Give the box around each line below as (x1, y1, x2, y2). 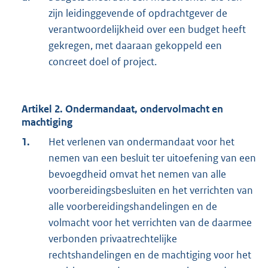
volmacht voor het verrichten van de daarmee (48, 216, 252, 230)
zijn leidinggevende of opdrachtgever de (48, 7, 227, 20)
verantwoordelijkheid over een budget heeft (48, 23, 246, 36)
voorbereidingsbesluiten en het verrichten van (48, 184, 253, 197)
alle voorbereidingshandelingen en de (48, 200, 217, 214)
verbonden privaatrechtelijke (48, 232, 177, 246)
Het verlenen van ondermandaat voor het (48, 135, 234, 149)
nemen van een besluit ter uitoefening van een (48, 151, 256, 165)
